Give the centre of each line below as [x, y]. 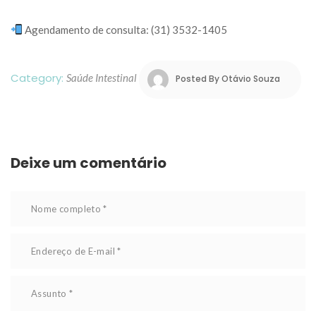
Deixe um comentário [89, 163]
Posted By [199, 79]
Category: [38, 78]
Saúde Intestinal [102, 78]
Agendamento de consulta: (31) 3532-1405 [125, 29]
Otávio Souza [251, 79]
